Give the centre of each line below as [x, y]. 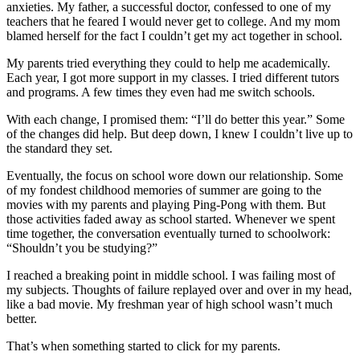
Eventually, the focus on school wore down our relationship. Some [175, 175]
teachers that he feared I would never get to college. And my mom [173, 21]
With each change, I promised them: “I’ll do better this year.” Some [176, 119]
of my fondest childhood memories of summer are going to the [164, 190]
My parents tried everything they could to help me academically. [168, 63]
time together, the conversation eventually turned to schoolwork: [168, 233]
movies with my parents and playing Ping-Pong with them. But [166, 204]
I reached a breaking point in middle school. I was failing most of [171, 275]
